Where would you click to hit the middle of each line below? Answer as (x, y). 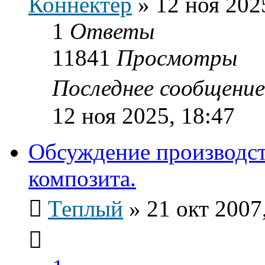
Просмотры (177, 57)
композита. (82, 178)
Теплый (85, 208)
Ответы (112, 31)
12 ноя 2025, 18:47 (143, 115)
